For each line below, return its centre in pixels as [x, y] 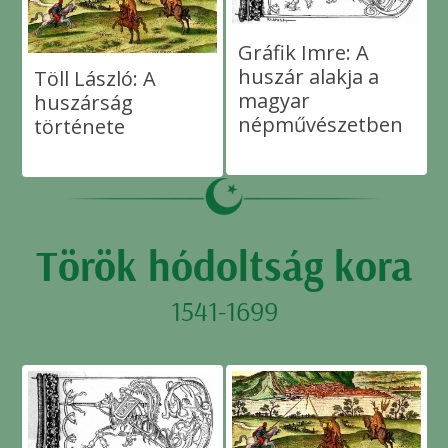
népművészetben [320, 124]
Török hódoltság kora [224, 265]
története [79, 127]
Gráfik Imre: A [303, 52]
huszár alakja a [308, 76]
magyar [273, 100]
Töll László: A [94, 79]
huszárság [83, 103]
